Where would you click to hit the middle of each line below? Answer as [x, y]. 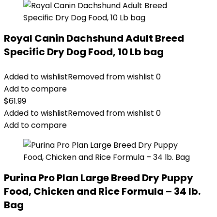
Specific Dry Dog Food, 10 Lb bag [84, 52]
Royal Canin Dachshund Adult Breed [94, 38]
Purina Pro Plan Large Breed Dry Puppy [99, 178]
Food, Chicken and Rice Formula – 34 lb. [102, 191]
